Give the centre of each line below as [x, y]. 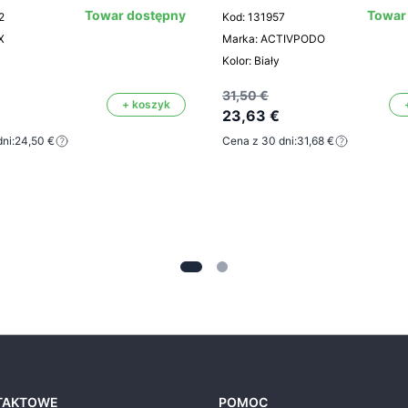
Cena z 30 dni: [260, 141]
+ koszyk [146, 105]
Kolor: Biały [251, 61]
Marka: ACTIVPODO [274, 39]
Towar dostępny [135, 15]
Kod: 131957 [254, 17]
